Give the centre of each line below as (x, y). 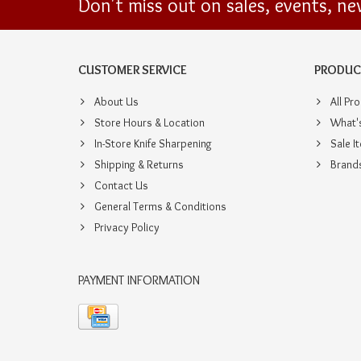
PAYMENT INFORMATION (139, 280)
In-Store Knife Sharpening (153, 144)
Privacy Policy (127, 228)
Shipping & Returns (139, 165)
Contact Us (121, 186)
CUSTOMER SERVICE (133, 70)
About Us (116, 102)
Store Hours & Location (149, 123)
